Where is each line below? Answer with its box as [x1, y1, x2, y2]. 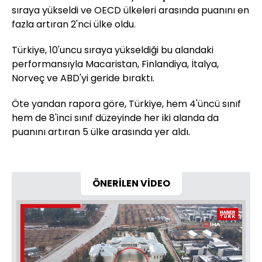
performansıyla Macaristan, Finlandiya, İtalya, [12, 57, 219, 71]
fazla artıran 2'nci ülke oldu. [12, 18, 136, 32]
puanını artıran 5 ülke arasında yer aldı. [12, 125, 190, 139]
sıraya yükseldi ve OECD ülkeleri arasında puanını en [12, 4, 249, 18]
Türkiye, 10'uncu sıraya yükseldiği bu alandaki [12, 43, 213, 57]
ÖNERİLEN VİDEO [92, 177, 170, 191]
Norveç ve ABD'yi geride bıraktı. [12, 71, 154, 85]
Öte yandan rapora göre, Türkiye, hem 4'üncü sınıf [12, 97, 241, 111]
